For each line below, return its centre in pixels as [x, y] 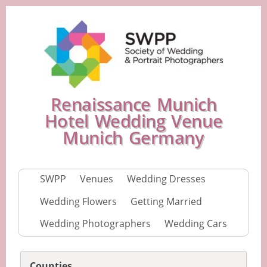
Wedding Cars [196, 223]
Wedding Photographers [95, 223]
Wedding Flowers [78, 201]
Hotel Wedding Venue [133, 121]
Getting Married [166, 201]
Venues [97, 179]
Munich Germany [133, 137]
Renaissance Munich [133, 104]
